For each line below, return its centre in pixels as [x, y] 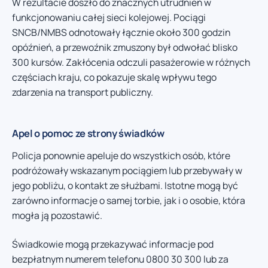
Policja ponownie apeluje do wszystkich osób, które [121, 156]
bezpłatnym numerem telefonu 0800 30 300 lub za [120, 259]
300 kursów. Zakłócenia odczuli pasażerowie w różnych [131, 63]
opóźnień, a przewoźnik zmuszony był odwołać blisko [125, 48]
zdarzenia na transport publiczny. [83, 92]
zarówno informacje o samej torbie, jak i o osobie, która [129, 201]
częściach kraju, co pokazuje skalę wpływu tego [114, 77]
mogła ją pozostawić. [57, 216]
